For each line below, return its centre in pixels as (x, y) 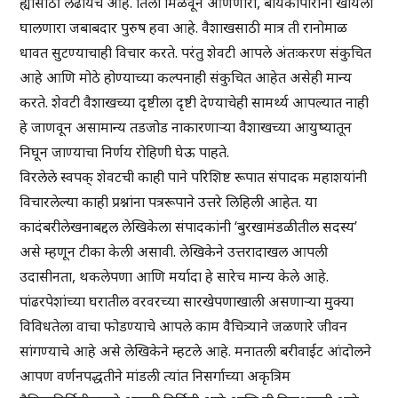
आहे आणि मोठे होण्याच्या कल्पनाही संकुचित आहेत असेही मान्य (186, 78)
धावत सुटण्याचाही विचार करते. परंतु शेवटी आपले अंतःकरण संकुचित (196, 53)
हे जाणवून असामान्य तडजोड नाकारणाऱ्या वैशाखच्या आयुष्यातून (186, 127)
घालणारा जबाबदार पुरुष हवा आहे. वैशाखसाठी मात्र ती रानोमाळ (184, 28)
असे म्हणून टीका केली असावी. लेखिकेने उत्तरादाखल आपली (174, 252)
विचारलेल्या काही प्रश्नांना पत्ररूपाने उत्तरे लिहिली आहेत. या (169, 202)
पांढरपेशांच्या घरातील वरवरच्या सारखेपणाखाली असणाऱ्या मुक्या (187, 302)
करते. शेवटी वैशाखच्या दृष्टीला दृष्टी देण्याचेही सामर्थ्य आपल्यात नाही (195, 103)
